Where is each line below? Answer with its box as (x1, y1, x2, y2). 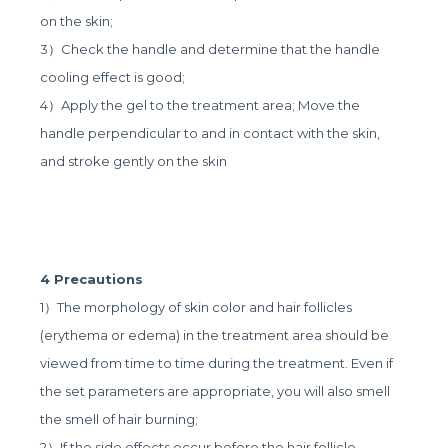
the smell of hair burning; (40, 411, 199, 428)
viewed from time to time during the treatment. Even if (40, 355, 394, 372)
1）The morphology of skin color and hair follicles (40, 299, 353, 316)
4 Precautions (40, 271, 144, 288)
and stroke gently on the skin (40, 153, 228, 170)
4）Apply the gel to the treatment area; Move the (40, 97, 361, 114)
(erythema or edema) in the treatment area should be (40, 327, 390, 344)
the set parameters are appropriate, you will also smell (40, 383, 391, 400)
